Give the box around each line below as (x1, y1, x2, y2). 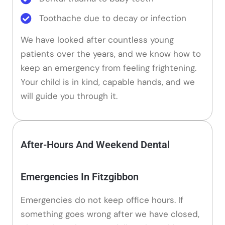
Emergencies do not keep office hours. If (21, 194, 183, 205)
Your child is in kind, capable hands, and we (21, 76, 195, 88)
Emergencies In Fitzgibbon (21, 170, 139, 183)
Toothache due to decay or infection (39, 12, 186, 24)
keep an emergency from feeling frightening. (21, 62, 196, 74)
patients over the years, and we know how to (21, 48, 201, 60)
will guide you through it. (21, 90, 118, 102)
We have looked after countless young (21, 34, 174, 46)
